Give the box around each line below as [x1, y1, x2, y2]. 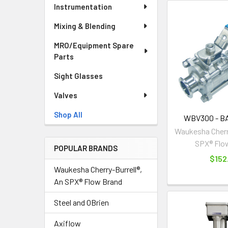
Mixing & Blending [54, 21, 116, 31]
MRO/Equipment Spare [54, 41, 134, 50]
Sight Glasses [54, 71, 103, 80]
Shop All [54, 110, 82, 119]
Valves [54, 91, 77, 100]
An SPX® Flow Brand [54, 177, 122, 186]
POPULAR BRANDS [54, 144, 118, 153]
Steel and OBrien [54, 197, 109, 207]
